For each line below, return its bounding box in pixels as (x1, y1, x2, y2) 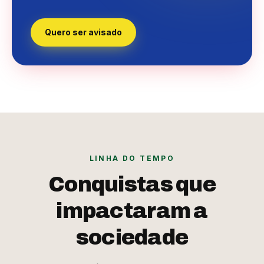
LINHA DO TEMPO (89, 154, 175, 163)
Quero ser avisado (45, 27, 122, 37)
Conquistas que (48, 173, 216, 196)
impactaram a (56, 199, 208, 223)
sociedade (75, 226, 189, 249)
